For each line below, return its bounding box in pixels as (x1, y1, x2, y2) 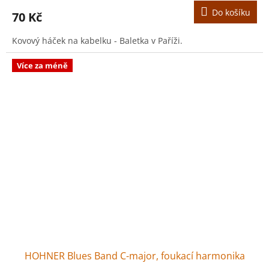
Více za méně (17, 59, 68, 71)
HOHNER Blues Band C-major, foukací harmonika (24, 249, 245, 262)
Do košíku (212, 6, 250, 18)
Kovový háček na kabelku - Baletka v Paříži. (12, 34, 183, 46)
